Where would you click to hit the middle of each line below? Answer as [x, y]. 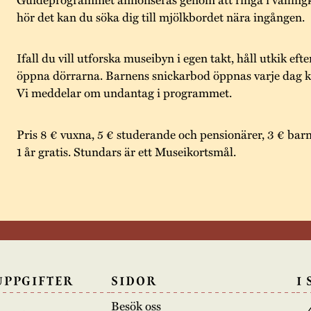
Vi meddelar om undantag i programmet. [124, 92]
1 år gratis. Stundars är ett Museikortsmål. [127, 151]
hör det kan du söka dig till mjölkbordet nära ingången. [160, 16]
